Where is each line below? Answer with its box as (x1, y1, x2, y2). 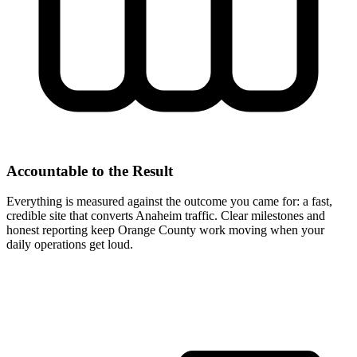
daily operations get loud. (6, 237, 133, 252)
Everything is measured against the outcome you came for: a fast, (6, 194, 332, 209)
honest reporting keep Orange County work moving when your (6, 223, 324, 237)
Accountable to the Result (6, 162, 173, 179)
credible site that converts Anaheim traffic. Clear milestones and (6, 209, 325, 223)
